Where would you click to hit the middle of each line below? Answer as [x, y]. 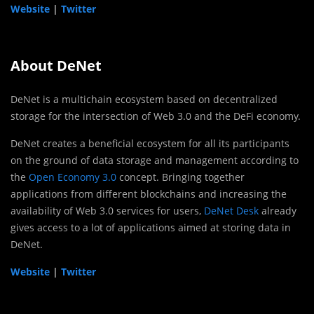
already [278, 210]
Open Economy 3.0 [73, 177]
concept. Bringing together [180, 177]
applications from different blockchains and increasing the [149, 193]
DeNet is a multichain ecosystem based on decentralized [144, 99]
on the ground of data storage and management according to [155, 160]
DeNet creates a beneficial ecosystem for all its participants [150, 143]
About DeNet [56, 65]
